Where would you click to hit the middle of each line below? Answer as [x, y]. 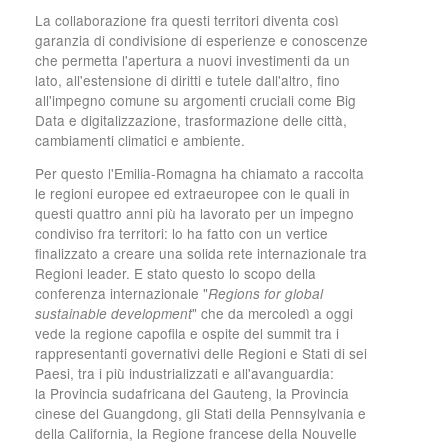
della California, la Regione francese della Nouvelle [196, 433]
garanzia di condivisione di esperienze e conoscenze [201, 39]
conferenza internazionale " [121, 293]
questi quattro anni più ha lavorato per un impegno [194, 213]
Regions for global [265, 294]
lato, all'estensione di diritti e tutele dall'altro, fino [187, 79]
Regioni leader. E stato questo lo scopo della [175, 273]
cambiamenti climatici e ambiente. [140, 139]
